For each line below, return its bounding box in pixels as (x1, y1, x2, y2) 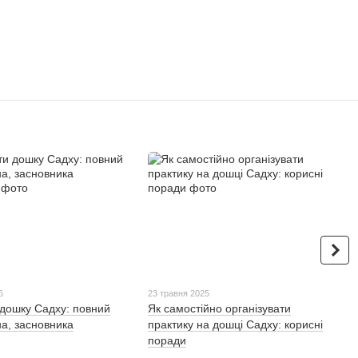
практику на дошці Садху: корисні (148, 318, 324, 332)
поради (148, 334, 187, 348)
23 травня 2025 (148, 288, 210, 299)
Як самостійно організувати (148, 302, 292, 316)
